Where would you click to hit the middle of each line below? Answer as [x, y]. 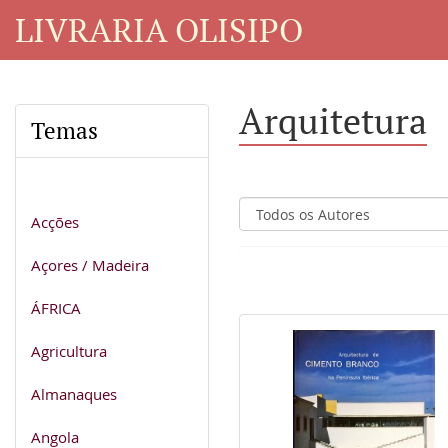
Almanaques [74, 393]
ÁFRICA [56, 307]
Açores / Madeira [90, 264]
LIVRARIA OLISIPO [159, 29]
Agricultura [69, 350]
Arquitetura [333, 120]
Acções [55, 221]
